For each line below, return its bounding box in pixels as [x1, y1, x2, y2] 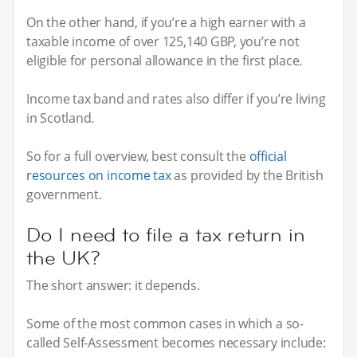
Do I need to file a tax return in [26, 222, 305, 247]
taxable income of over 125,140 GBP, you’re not [26, 32, 300, 50]
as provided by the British [171, 166, 324, 184]
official [249, 147, 287, 165]
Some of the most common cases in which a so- [26, 314, 304, 332]
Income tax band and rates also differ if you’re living [26, 89, 326, 108]
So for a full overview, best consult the [26, 147, 249, 165]
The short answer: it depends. [26, 276, 200, 294]
